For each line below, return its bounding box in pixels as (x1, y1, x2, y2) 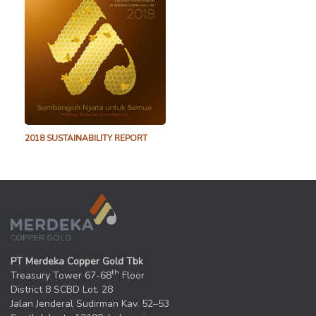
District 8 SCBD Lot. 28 (11, 282, 113, 296)
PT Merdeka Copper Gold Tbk (11, 254, 143, 268)
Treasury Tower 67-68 (11, 268, 111, 282)
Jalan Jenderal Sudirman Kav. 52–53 (11, 296, 169, 310)
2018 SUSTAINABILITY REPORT (25, 133, 147, 144)
